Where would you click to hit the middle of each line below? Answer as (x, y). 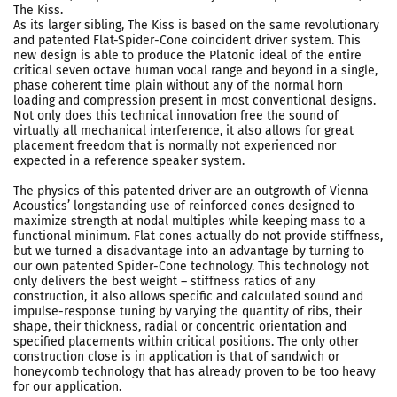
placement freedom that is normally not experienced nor (175, 146)
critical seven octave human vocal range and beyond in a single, (195, 70)
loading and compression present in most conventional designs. (195, 101)
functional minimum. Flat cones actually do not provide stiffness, (198, 236)
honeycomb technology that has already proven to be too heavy (195, 372)
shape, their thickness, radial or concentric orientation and (180, 327)
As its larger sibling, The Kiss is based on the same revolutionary (196, 25)
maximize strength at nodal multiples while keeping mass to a (190, 221)
